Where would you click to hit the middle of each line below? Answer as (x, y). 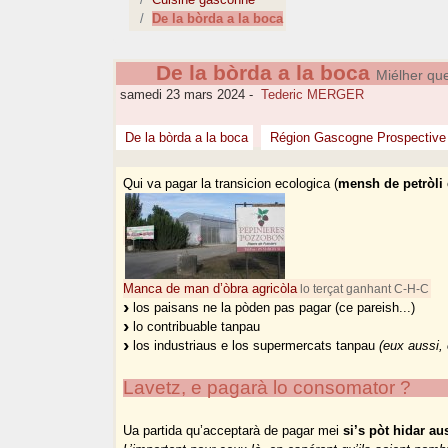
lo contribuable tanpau (195, 327)
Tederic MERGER (313, 95)
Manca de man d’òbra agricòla (210, 289)
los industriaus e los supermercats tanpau (254, 346)
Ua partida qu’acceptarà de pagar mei (233, 431)
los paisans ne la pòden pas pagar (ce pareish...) (272, 308)
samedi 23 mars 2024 (181, 95)
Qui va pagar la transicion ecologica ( (231, 184)
